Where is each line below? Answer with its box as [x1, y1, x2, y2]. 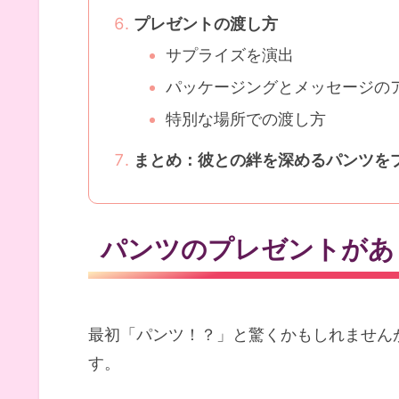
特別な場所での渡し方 [166, 109, 327, 128]
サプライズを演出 [166, 45, 295, 65]
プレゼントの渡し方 [134, 13, 279, 33]
